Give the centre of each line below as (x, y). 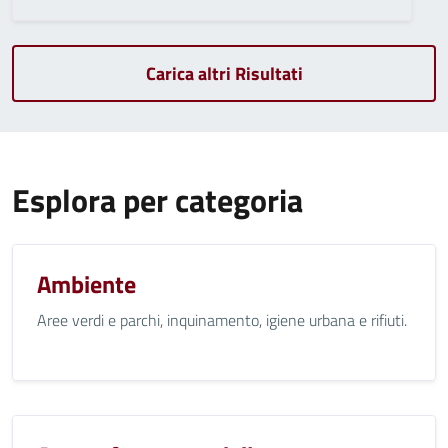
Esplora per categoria (157, 200)
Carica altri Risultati (224, 73)
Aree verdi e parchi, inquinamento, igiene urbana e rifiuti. (222, 320)
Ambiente (86, 284)
